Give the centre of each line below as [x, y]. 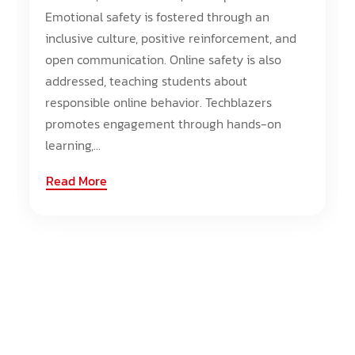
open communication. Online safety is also [164, 59]
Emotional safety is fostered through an [158, 17]
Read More [77, 181]
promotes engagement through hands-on [164, 124]
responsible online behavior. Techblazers [159, 102]
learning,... [73, 145]
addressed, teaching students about [147, 81]
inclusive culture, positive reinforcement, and [171, 38]
